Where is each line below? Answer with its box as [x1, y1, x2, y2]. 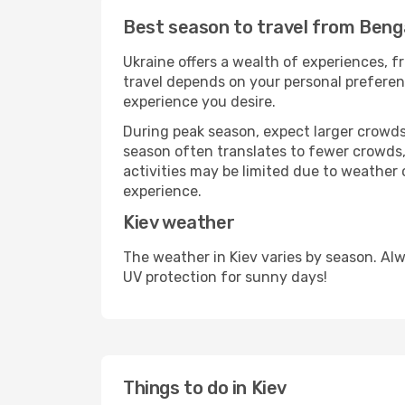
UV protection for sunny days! [123, 268, 327, 286]
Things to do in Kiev [123, 377, 287, 399]
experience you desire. [123, 93, 276, 110]
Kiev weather [123, 212, 235, 233]
